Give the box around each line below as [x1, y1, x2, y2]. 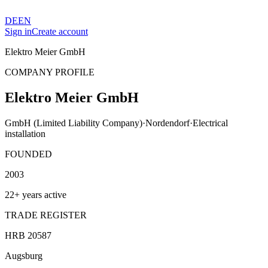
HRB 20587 [5, 230, 51, 240]
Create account [32, 26, 88, 36]
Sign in [5, 26, 32, 36]
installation [5, 128, 45, 139]
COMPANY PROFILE [5, 67, 95, 77]
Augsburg [5, 250, 42, 261]
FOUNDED [5, 148, 52, 159]
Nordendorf [145, 117, 190, 128]
